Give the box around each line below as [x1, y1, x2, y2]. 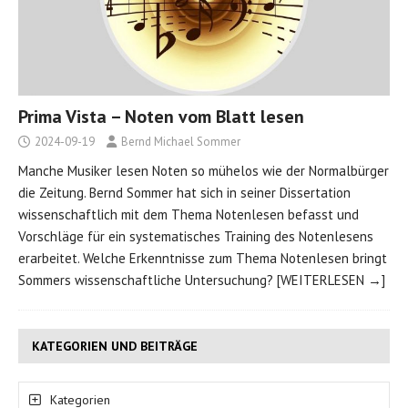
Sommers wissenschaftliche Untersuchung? [18, 270, 277, 289]
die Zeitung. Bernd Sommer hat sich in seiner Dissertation [18, 183, 351, 201]
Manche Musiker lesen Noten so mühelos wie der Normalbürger [18, 161, 389, 179]
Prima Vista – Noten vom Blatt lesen [18, 104, 304, 128]
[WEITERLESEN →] [277, 270, 385, 289]
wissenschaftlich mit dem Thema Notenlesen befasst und [18, 205, 359, 223]
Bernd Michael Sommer [121, 133, 240, 149]
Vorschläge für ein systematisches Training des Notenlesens [18, 227, 373, 245]
